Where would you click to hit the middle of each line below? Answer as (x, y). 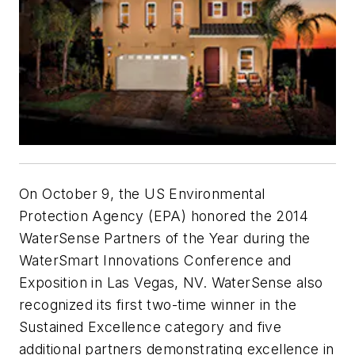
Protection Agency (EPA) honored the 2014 (164, 216)
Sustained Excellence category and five (151, 327)
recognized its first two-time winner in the (158, 305)
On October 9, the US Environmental (142, 194)
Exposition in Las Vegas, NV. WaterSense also (171, 283)
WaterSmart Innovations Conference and (155, 261)
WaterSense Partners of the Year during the (165, 239)
